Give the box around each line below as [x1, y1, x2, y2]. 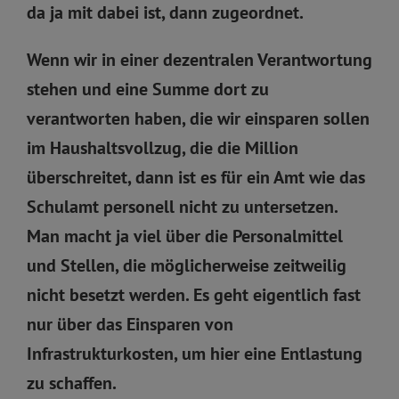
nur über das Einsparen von [27, 312, 233, 336]
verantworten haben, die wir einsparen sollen [27, 106, 370, 130]
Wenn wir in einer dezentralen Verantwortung [27, 47, 372, 71]
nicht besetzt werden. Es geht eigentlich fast [27, 282, 361, 306]
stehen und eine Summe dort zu [27, 77, 269, 101]
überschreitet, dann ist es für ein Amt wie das [27, 165, 365, 189]
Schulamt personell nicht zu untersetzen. [27, 194, 338, 218]
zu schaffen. [27, 370, 117, 395]
